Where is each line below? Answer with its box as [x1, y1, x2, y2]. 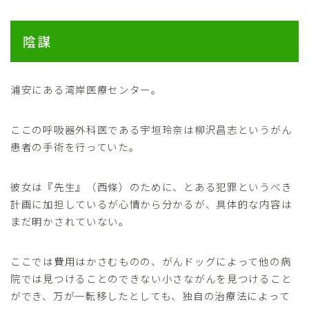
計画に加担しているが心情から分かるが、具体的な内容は [10, 197, 292, 212]
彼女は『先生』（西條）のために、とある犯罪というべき [10, 179, 292, 195]
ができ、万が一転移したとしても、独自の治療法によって [10, 288, 290, 303]
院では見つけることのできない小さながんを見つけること [10, 271, 292, 286]
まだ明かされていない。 [10, 214, 130, 229]
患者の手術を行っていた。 [10, 139, 140, 154]
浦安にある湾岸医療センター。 [10, 82, 162, 97]
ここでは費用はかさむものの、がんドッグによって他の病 [10, 254, 292, 269]
